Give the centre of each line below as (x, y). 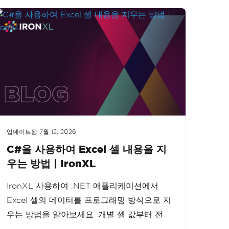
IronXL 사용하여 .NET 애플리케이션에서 (83, 186)
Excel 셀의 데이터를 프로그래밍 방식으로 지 (89, 200)
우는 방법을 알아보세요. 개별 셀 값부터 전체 (89, 215)
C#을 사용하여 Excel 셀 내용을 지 (87, 149)
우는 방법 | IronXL (51, 164)
